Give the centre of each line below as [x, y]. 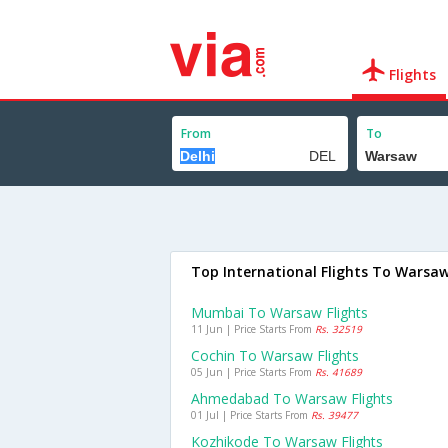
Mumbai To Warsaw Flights [279, 312]
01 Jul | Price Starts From [251, 415]
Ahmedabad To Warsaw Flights [292, 398]
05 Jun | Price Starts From [253, 372]
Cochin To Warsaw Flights [275, 355]
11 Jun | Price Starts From [253, 329]
